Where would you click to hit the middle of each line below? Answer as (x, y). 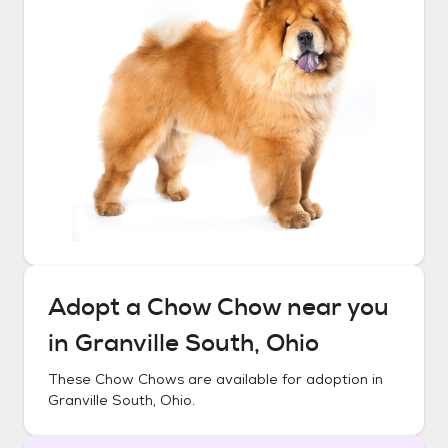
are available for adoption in (283, 379)
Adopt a (97, 307)
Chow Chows (139, 379)
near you (335, 307)
